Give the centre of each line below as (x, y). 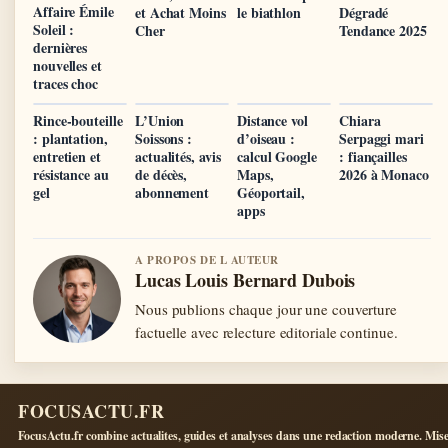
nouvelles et (67, 65)
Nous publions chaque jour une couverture (266, 308)
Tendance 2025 (383, 31)
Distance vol (272, 120)
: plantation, (70, 138)
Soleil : (54, 29)
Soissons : (164, 138)
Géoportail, (271, 192)
